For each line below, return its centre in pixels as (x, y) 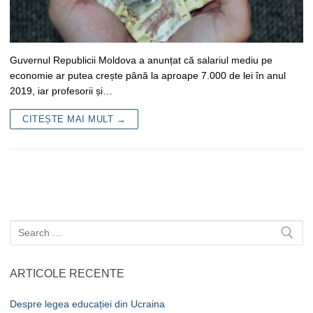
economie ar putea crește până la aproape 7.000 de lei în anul (148, 75)
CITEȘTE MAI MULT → (74, 119)
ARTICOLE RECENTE (67, 274)
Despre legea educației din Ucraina (87, 304)
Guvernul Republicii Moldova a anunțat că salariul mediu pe (141, 60)
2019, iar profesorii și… (61, 90)
